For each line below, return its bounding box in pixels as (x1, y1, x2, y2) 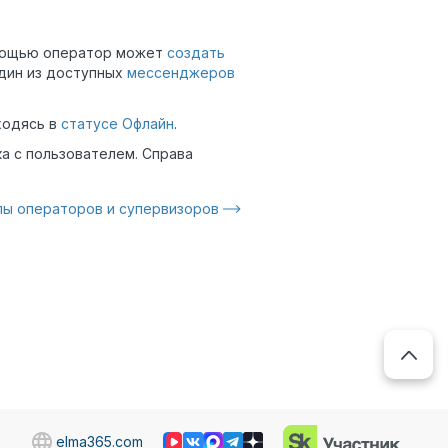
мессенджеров (127, 63, 235, 81)
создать (167, 43, 225, 61)
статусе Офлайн (61, 114, 174, 132)
